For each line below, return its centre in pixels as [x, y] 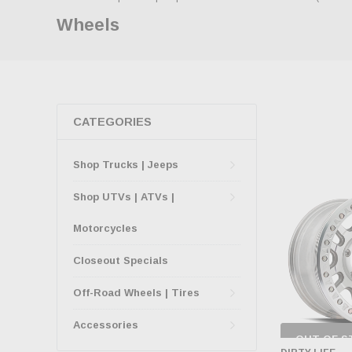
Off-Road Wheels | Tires [136, 293]
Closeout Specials [121, 260]
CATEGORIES [112, 122]
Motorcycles [105, 228]
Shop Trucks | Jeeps [126, 165]
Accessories [106, 325]
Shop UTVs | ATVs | [124, 197]
